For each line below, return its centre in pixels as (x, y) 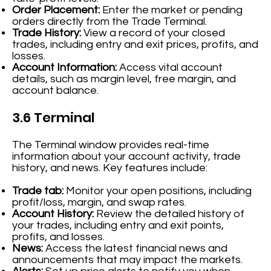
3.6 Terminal (54, 118)
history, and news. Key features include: (110, 168)
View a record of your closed (153, 33)
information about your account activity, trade (127, 157)
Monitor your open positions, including (158, 191)
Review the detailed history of (169, 214)
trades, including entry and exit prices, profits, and (135, 45)
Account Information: (65, 68)
